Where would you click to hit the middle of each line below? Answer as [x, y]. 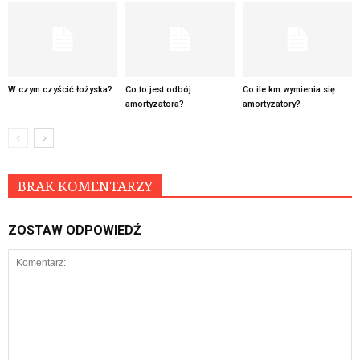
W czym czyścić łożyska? [60, 89]
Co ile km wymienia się [288, 89]
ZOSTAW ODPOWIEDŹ [75, 230]
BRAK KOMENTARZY [85, 186]
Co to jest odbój [158, 89]
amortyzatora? [154, 104]
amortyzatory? [271, 104]
